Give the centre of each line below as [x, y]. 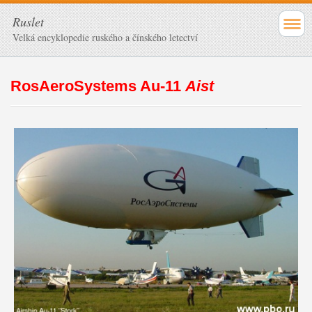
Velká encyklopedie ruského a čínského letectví [105, 37]
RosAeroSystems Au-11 [97, 86]
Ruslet [28, 22]
